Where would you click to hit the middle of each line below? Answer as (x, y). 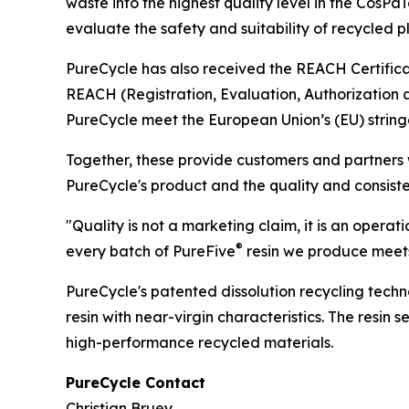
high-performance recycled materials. (199, 342)
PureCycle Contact (136, 382)
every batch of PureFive (151, 251)
